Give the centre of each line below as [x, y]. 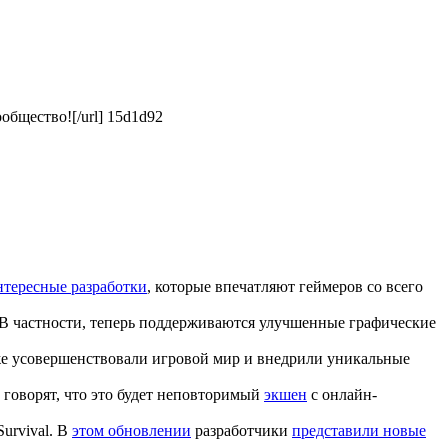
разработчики [241, 430]
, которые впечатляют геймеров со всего [285, 286]
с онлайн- [342, 394]
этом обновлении [131, 430]
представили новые [359, 430]
